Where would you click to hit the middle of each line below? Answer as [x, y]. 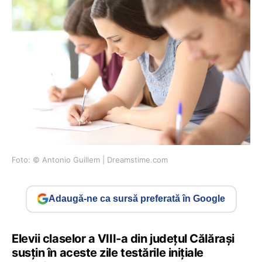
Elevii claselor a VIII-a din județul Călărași [123, 238]
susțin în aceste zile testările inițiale [108, 252]
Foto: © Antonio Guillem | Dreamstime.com [90, 159]
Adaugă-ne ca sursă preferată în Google [137, 199]
